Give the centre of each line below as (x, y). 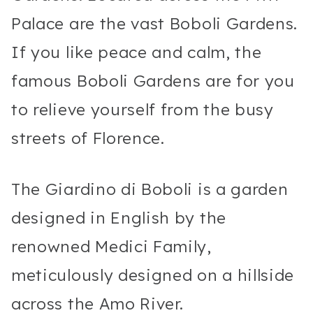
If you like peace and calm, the (137, 52)
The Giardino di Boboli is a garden (150, 189)
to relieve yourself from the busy (143, 109)
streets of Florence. (90, 138)
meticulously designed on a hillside (153, 275)
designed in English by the (119, 217)
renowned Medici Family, (111, 246)
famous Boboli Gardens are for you (153, 80)
